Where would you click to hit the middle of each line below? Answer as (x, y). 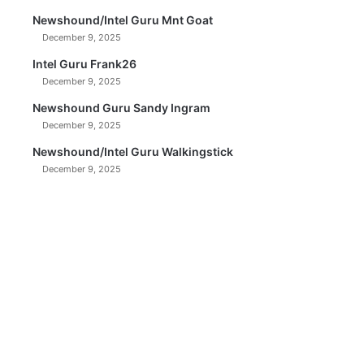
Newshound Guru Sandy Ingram (122, 108)
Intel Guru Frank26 (85, 64)
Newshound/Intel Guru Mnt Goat (123, 20)
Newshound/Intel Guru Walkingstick (133, 152)
